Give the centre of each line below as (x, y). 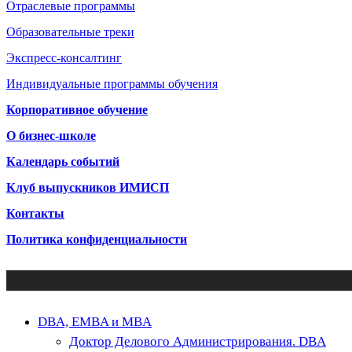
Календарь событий (63, 161)
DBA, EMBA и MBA (95, 322)
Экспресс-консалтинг (64, 58)
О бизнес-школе (51, 136)
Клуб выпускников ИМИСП (88, 187)
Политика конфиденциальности (97, 239)
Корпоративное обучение (77, 110)
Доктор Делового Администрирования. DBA (198, 341)
